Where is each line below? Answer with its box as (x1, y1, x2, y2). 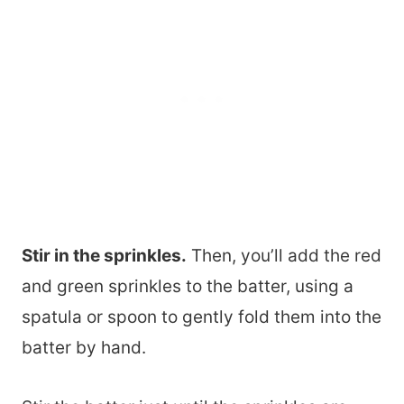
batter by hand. (22, 337, 146, 359)
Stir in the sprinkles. (22, 245, 187, 267)
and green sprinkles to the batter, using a (22, 276, 353, 298)
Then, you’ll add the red (187, 245, 381, 267)
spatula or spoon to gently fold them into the (22, 307, 381, 328)
